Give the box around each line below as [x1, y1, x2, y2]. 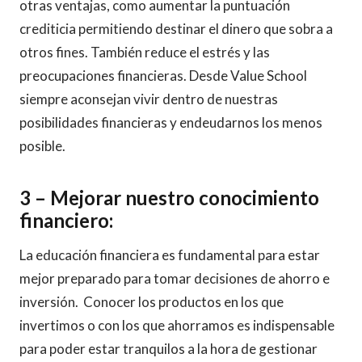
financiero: [19, 208, 113, 232]
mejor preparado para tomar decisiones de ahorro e [19, 270, 330, 287]
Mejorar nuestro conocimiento [50, 186, 319, 209]
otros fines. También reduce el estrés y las [19, 44, 270, 61]
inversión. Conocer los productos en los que [19, 293, 284, 310]
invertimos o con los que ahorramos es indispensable [19, 317, 335, 334]
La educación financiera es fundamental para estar [19, 246, 320, 263]
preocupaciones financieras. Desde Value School [19, 67, 307, 84]
